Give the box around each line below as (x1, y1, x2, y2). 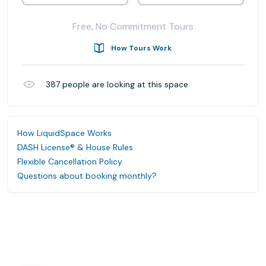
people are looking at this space (60, 79, 188, 90)
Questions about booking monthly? (17, 170, 157, 181)
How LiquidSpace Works (17, 128, 112, 138)
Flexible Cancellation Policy (17, 156, 122, 167)
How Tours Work (111, 43, 172, 53)
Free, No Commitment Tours (72, 20, 194, 33)
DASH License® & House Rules (17, 142, 133, 153)
